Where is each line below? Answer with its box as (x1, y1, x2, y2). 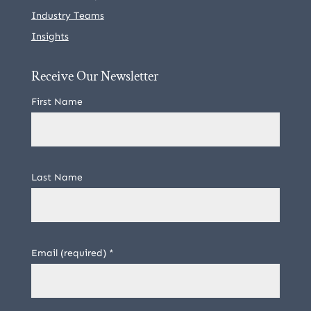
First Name (31, 96, 83, 108)
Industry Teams (31, 10, 104, 22)
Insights (31, 31, 69, 42)
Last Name (31, 171, 83, 183)
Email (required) (31, 247, 109, 259)
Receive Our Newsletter (31, 67, 158, 85)
